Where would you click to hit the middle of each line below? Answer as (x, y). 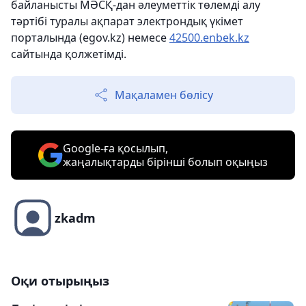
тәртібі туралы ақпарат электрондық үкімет (127, 22)
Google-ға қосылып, (115, 149)
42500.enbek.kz (209, 38)
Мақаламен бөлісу (164, 95)
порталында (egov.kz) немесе (90, 38)
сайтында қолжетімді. (69, 54)
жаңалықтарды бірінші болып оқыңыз (165, 162)
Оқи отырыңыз (60, 281)
